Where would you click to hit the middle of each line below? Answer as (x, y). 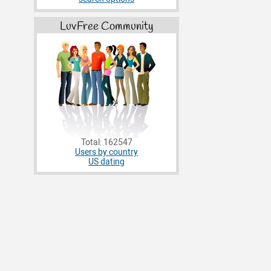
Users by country (106, 152)
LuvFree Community (106, 27)
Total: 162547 (106, 143)
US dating (106, 162)
